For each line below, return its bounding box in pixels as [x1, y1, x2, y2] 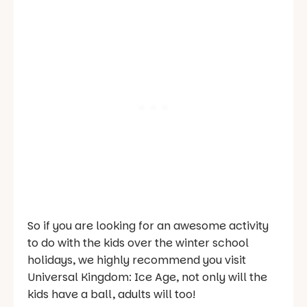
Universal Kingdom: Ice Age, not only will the [27, 269, 267, 286]
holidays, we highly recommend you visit [27, 252, 246, 269]
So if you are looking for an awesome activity [27, 218, 269, 234]
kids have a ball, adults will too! [27, 286, 195, 303]
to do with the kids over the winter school [27, 235, 249, 251]
